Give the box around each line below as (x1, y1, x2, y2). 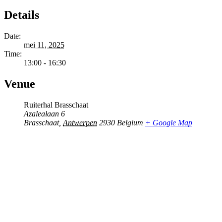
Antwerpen (63, 118, 97, 127)
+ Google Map (145, 118, 192, 127)
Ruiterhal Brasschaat (24, 101, 88, 110)
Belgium (117, 118, 143, 127)
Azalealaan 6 (24, 110, 65, 118)
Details (4, 8, 39, 22)
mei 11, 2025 (24, 41, 64, 50)
